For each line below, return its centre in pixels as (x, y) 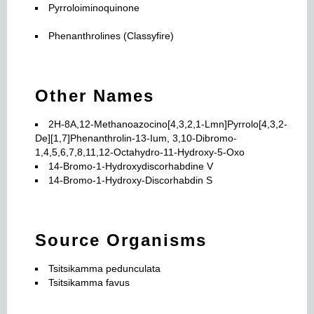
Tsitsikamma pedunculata (104, 268)
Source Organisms (121, 240)
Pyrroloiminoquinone (94, 7)
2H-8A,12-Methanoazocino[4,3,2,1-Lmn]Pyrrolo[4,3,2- (168, 124)
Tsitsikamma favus (89, 282)
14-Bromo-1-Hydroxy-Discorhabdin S (130, 180)
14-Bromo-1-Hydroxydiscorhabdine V (131, 166)
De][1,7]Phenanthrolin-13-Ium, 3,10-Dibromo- (136, 138)
